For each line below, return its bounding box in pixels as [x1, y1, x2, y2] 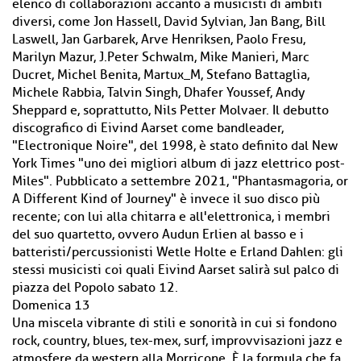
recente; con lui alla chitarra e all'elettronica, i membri [12, 209, 330, 225]
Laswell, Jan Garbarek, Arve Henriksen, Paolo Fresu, [12, 31, 305, 48]
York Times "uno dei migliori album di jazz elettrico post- [12, 156, 345, 172]
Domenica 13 [12, 297, 90, 313]
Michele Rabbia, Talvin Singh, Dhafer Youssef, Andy [12, 85, 305, 101]
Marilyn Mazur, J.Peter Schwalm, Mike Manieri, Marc [12, 49, 309, 65]
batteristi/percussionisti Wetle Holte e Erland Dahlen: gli [12, 244, 343, 260]
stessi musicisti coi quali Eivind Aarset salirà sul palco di [12, 262, 339, 278]
